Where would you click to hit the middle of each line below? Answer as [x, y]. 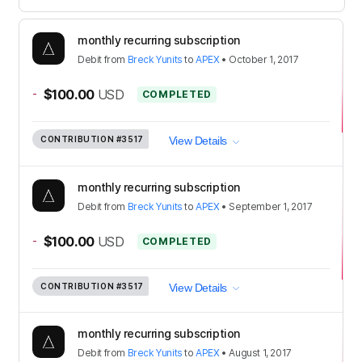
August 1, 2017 [260, 353]
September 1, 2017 [271, 206]
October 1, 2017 [264, 59]
